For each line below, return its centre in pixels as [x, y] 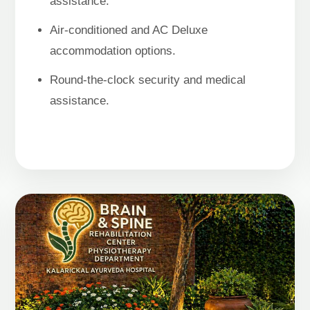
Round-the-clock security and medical [147, 80]
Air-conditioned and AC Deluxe [128, 30]
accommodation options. [112, 51]
